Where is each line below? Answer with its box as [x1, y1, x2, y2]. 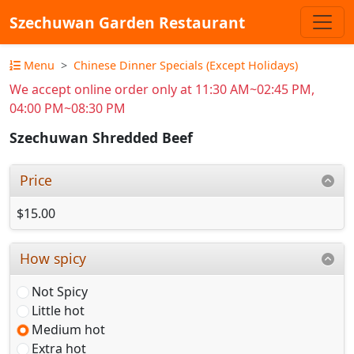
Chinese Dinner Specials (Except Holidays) [73, 58, 298, 73]
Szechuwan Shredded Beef [9, 128, 193, 148]
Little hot [32, 301, 85, 319]
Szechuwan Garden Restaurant [9, 11, 245, 33]
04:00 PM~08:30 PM [9, 100, 126, 117]
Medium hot [32, 320, 105, 338]
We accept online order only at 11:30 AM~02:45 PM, [9, 81, 314, 98]
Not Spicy [32, 282, 88, 300]
